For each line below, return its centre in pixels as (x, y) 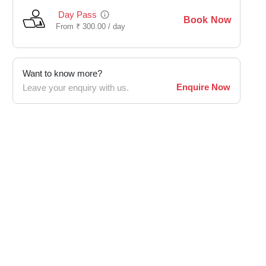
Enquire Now (203, 87)
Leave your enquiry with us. (76, 88)
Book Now (207, 20)
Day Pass (78, 15)
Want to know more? (62, 74)
